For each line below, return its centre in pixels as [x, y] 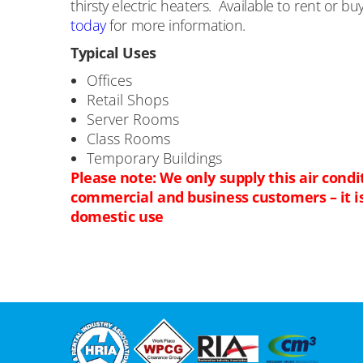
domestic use [117, 216]
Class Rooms [128, 139]
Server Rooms [133, 119]
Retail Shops [128, 100]
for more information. [175, 25]
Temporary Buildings [154, 158]
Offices [109, 80]
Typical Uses [113, 53]
